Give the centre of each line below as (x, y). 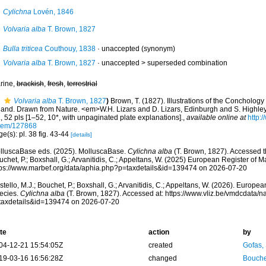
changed (162, 258)
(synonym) (157, 49)
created (160, 245)
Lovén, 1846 (52, 12)
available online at (216, 118)
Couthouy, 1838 (69, 49)
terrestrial (82, 84)
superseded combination (187, 63)
